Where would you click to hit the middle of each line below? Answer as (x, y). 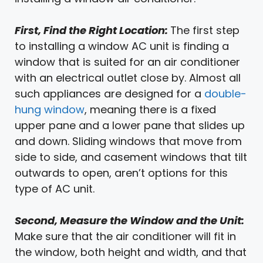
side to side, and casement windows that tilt (131, 157)
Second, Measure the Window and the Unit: (129, 220)
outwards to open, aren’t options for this (121, 173)
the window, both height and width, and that (131, 252)
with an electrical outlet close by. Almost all (128, 77)
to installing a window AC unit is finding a (122, 46)
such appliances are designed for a (109, 93)
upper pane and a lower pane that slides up (130, 125)
